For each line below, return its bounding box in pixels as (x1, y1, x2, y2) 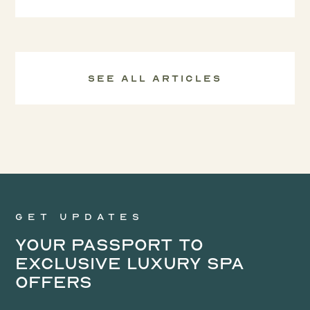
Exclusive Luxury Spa (15, 253, 245, 274)
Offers (15, 272, 93, 293)
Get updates (15, 211, 145, 223)
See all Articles (88, 73, 222, 84)
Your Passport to (15, 235, 204, 255)
